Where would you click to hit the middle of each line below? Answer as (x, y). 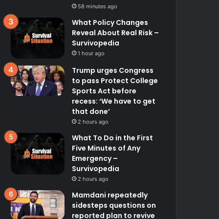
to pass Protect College (115, 81)
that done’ (91, 112)
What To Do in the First (113, 138)
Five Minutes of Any (106, 148)
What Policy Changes (110, 23)
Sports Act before (104, 91)
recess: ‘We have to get (114, 101)
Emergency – (95, 159)
